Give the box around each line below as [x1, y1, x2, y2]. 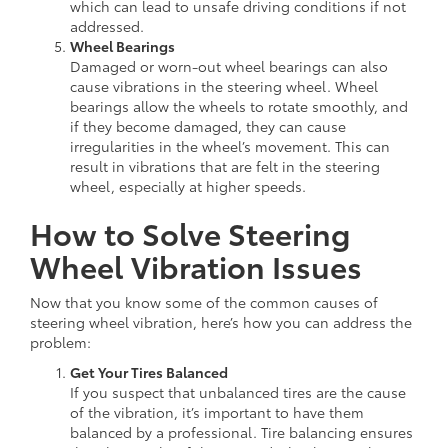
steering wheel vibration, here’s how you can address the [30, 311, 412, 332]
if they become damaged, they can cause [70, 115, 346, 136]
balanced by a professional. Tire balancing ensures [70, 421, 413, 442]
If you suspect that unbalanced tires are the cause [70, 381, 406, 402]
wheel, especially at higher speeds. [70, 175, 306, 196]
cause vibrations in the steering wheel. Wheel [70, 75, 378, 96]
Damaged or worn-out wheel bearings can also [70, 55, 388, 76]
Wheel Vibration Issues [30, 243, 362, 287]
